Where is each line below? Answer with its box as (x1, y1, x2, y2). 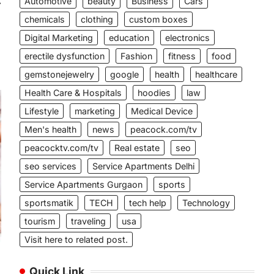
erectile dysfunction (24, 51, 105, 61)
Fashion (120, 51, 152, 61)
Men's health (24, 124, 76, 135)
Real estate (114, 143, 160, 153)
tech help (129, 198, 166, 208)
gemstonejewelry (24, 69, 94, 80)
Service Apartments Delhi (92, 161, 194, 171)
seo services (24, 161, 76, 171)
